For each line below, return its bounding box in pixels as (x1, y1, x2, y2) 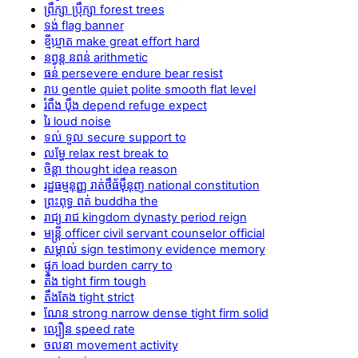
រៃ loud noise (43, 113, 111, 129)
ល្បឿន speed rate (43, 321, 135, 336)
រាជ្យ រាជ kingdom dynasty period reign (43, 209, 247, 225)
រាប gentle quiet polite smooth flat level (43, 82, 256, 97)
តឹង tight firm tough (43, 273, 146, 288)
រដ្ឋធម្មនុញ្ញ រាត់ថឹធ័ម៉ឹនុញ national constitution (43, 177, 260, 193)
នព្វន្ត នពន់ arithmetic (43, 50, 148, 65)
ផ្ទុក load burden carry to (43, 257, 173, 272)
